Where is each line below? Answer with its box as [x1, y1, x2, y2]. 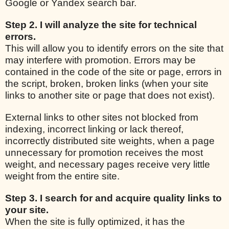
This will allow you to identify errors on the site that [5, 42, 223, 54]
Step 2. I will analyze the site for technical [5, 19, 197, 30]
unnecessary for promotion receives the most [5, 147, 203, 158]
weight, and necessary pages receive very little [5, 158, 210, 170]
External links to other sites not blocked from [5, 111, 198, 123]
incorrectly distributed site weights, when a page [5, 135, 215, 146]
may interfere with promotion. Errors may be [5, 54, 196, 65]
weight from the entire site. [5, 170, 120, 181]
